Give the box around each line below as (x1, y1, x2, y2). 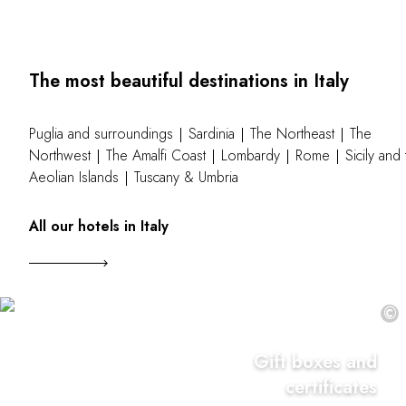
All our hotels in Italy (29, 215, 169, 237)
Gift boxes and (254, 349, 377, 376)
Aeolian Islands (29, 166, 119, 188)
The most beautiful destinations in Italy (29, 67, 349, 94)
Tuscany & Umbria (134, 166, 238, 188)
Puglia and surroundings (29, 122, 173, 144)
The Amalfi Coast (106, 144, 206, 166)
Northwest (29, 144, 91, 166)
